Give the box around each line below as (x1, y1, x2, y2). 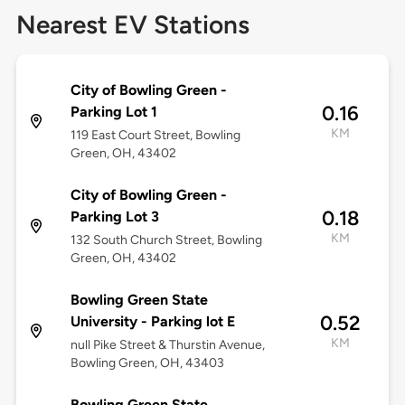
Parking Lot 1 (70, 103, 157, 121)
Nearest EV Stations (15, 9, 250, 41)
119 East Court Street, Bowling (70, 127, 240, 144)
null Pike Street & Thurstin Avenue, (70, 337, 265, 353)
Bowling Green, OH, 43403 (70, 355, 224, 372)
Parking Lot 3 (70, 208, 159, 226)
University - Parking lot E (70, 313, 235, 331)
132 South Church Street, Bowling (70, 232, 262, 249)
